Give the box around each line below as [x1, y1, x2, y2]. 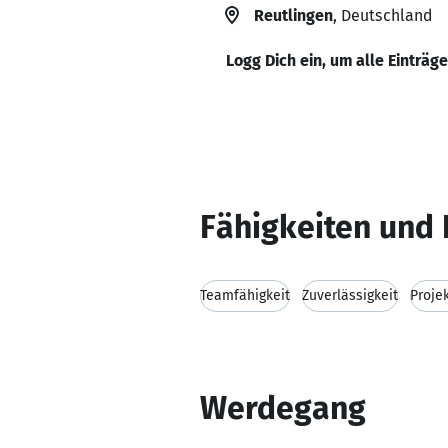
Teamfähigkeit [200, 287, 290, 304]
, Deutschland [333, 6, 432, 25]
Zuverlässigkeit [302, 287, 398, 304]
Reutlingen [254, 6, 333, 25]
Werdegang [200, 389, 366, 427]
